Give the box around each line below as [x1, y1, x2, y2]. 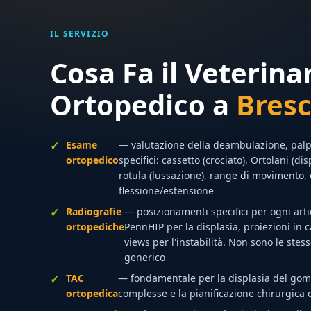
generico [124, 251, 165, 264]
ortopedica [66, 287, 118, 300]
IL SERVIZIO [50, 28, 110, 40]
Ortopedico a [50, 85, 236, 124]
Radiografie [66, 205, 121, 218]
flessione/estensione [119, 184, 214, 197]
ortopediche [66, 220, 124, 233]
